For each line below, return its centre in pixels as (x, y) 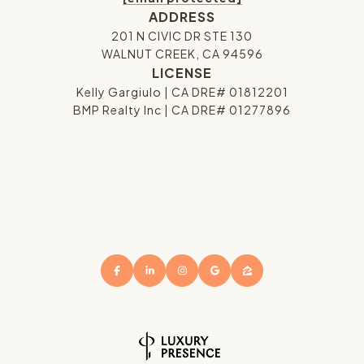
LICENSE (182, 73)
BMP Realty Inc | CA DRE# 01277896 (182, 110)
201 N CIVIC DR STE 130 (182, 36)
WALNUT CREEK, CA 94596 (182, 54)
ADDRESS (182, 17)
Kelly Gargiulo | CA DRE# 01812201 (182, 92)
